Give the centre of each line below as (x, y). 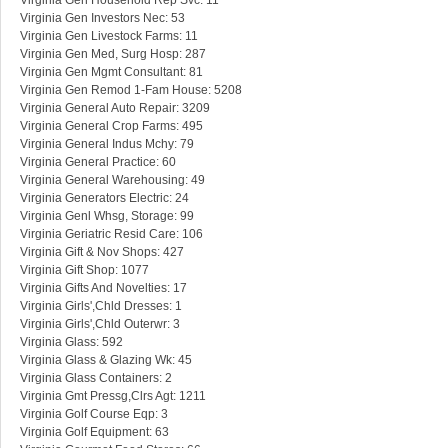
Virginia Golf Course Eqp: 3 (94, 414)
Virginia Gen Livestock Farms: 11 (109, 36)
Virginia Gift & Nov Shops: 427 (102, 252)
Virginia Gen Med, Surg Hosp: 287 (113, 54)
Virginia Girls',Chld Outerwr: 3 (100, 324)
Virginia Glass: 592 (71, 342)
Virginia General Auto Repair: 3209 (115, 108)
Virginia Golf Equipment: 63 (94, 432)
